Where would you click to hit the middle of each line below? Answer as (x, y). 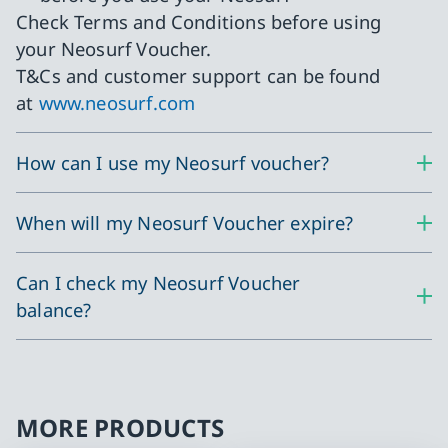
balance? (54, 310)
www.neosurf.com (119, 103)
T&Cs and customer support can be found (198, 76)
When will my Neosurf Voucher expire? (185, 223)
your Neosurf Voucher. (116, 49)
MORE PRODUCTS (120, 428)
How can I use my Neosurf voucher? (173, 163)
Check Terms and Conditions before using (199, 22)
